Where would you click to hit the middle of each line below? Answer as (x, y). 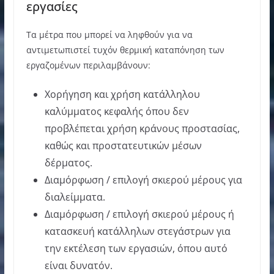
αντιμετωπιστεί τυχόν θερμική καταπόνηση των (125, 50)
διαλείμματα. (75, 197)
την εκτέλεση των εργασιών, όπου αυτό (136, 248)
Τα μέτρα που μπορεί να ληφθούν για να (109, 34)
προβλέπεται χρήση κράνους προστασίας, (142, 128)
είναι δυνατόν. (78, 265)
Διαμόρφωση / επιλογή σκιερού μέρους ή (139, 214)
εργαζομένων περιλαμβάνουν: (88, 65)
